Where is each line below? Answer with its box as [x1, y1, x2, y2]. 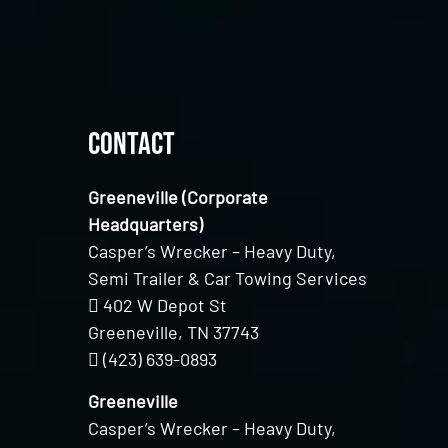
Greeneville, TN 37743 [88, 321, 260, 344]
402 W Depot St [103, 294, 228, 317]
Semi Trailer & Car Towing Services [88, 267, 368, 290]
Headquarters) [88, 213, 204, 236]
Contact [88, 125, 176, 165]
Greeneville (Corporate [88, 186, 269, 209]
